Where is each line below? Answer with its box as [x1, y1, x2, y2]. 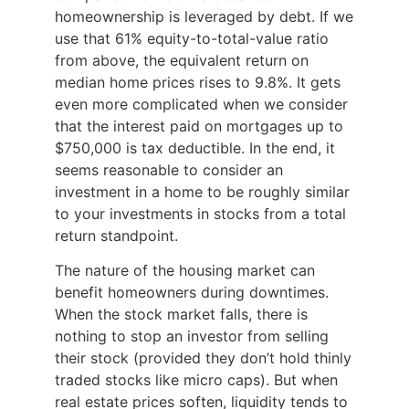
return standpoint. [55, 225, 183, 245]
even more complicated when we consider [55, 94, 348, 113]
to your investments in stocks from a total [55, 204, 346, 223]
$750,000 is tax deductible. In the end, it [55, 138, 335, 157]
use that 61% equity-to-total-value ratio [55, 28, 329, 47]
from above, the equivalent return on [55, 50, 309, 69]
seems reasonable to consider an [55, 160, 283, 179]
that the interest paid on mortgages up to [55, 116, 343, 135]
